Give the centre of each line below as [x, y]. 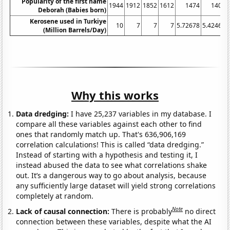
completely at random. [55, 196]
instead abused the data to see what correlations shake [112, 165]
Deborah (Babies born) [72, 10]
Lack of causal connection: [64, 211]
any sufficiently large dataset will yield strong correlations [116, 185]
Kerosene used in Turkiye [68, 21]
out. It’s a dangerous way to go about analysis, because [111, 175]
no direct [200, 211]
